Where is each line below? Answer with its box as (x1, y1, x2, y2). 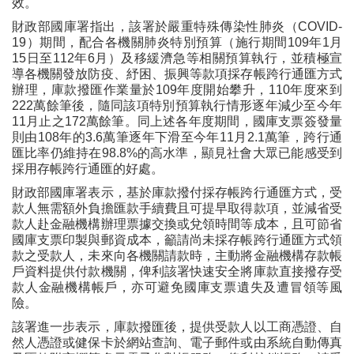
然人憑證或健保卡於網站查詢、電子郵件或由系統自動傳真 (12, 336, 342, 350)
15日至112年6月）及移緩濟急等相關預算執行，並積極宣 (12, 51, 342, 66)
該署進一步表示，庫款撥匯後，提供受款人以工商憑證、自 (12, 320, 342, 334)
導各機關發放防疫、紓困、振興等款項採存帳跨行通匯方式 (12, 67, 342, 81)
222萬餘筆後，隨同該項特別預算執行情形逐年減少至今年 (12, 99, 342, 113)
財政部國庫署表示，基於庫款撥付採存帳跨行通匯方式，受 (12, 186, 342, 200)
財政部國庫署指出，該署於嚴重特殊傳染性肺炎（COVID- (12, 20, 342, 34)
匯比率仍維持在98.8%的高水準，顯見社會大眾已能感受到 (12, 146, 342, 160)
